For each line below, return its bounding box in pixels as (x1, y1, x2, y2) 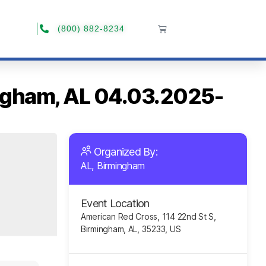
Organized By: (91, 145, 160, 158)
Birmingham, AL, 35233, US (81, 224, 181, 234)
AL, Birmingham (81, 160, 145, 172)
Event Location (81, 197, 150, 210)
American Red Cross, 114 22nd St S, (81, 211, 216, 221)
